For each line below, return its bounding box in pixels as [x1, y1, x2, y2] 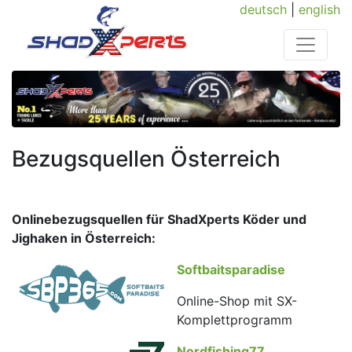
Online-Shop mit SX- [177, 293, 297, 310]
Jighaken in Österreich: [12, 230, 156, 247]
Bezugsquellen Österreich [12, 145, 280, 173]
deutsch [240, 2, 287, 17]
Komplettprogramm [177, 312, 292, 328]
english [299, 2, 340, 17]
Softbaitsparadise [177, 262, 285, 278]
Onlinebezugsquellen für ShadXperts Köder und [12, 211, 306, 228]
